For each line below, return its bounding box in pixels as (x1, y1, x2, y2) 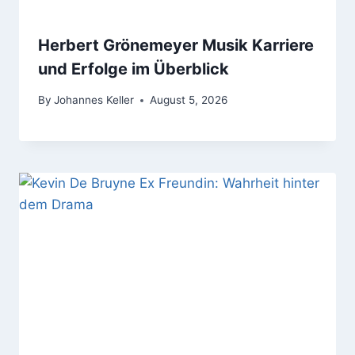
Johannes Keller (54, 94, 135, 107)
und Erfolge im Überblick (38, 59, 229, 79)
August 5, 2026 (150, 94, 228, 107)
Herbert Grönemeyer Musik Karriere (38, 36, 314, 55)
